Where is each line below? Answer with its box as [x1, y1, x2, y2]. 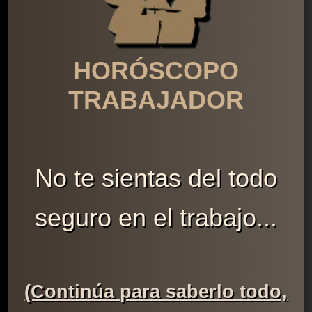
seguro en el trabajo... [34, 203, 277, 233]
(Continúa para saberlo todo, [24, 281, 288, 303]
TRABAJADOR [68, 86, 244, 115]
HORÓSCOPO [72, 56, 239, 86]
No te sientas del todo [34, 164, 277, 193]
